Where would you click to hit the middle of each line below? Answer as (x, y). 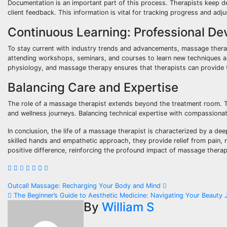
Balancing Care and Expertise (93, 88)
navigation (47, 209)
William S (128, 207)
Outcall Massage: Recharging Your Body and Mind (85, 186)
